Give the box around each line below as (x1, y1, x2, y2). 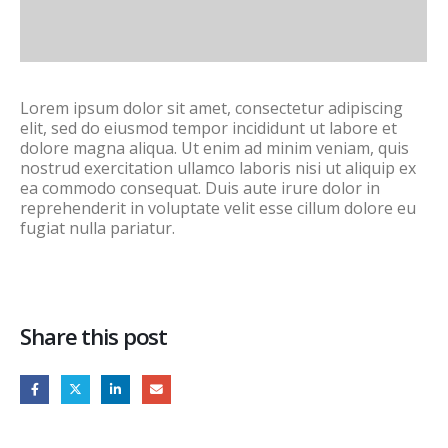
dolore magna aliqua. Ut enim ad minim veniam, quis (20, 137, 409, 160)
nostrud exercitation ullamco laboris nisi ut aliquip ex (20, 157, 416, 180)
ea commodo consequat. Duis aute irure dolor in (20, 177, 380, 200)
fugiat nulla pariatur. (20, 217, 175, 240)
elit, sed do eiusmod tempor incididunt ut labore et (20, 117, 397, 140)
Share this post (20, 321, 168, 353)
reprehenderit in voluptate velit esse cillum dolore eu (20, 197, 416, 220)
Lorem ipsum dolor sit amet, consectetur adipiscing (20, 97, 403, 120)
